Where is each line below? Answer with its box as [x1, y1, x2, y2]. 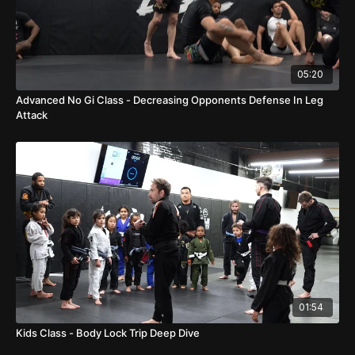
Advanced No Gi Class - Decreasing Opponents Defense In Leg [16, 94, 323, 107]
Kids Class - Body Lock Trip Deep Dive [16, 326, 200, 339]
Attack [16, 109, 48, 122]
